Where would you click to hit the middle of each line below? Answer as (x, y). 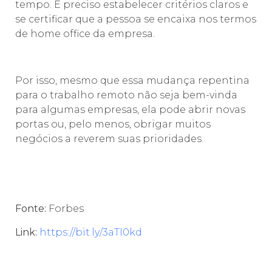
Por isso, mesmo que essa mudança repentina (132, 80)
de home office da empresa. (85, 34)
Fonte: (31, 209)
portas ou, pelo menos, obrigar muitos (113, 124)
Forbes (65, 209)
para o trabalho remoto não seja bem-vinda (126, 95)
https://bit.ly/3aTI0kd (91, 232)
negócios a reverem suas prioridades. (109, 138)
